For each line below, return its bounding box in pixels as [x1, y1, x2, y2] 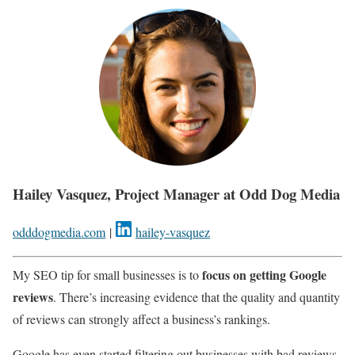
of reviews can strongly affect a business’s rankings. [13, 311, 270, 328]
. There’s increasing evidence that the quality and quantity [53, 288, 340, 306]
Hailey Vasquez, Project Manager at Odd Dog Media [13, 182, 340, 204]
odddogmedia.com [13, 223, 105, 241]
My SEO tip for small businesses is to [13, 266, 202, 284]
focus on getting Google [202, 265, 326, 284]
